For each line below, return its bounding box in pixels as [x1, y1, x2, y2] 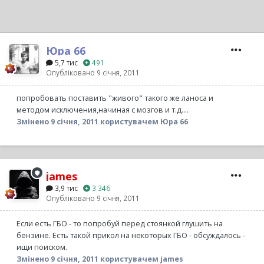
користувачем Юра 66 [98, 117, 188, 127]
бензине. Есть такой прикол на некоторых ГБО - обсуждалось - [16, 230, 245, 241]
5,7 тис [53, 58, 83, 68]
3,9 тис [53, 183, 83, 193]
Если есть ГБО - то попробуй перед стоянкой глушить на [16, 219, 223, 229]
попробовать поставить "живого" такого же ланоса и [16, 93, 213, 104]
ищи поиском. [16, 242, 67, 253]
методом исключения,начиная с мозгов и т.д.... [16, 105, 189, 115]
